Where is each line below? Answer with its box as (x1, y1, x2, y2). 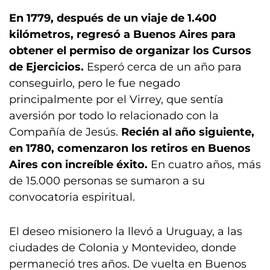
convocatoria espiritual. (9, 190, 135, 204)
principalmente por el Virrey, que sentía (9, 93, 224, 106)
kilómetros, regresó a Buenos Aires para (9, 28, 236, 41)
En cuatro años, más (148, 158, 261, 171)
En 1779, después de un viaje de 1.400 (9, 11, 216, 25)
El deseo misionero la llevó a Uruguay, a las (9, 225, 242, 238)
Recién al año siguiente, (121, 125, 254, 139)
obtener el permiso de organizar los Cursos (9, 44, 251, 57)
